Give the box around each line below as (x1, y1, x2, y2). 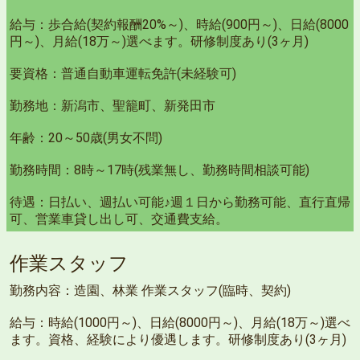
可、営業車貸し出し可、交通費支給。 (10, 211, 228, 227)
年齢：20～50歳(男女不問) (10, 130, 162, 145)
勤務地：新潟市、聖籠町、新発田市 (10, 98, 215, 113)
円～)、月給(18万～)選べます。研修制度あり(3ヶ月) (10, 34, 309, 49)
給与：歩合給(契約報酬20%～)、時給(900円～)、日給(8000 (10, 17, 349, 32)
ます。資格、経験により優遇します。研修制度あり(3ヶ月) (10, 332, 346, 347)
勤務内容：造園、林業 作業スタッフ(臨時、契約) (10, 283, 291, 298)
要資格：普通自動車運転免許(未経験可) (10, 66, 236, 81)
